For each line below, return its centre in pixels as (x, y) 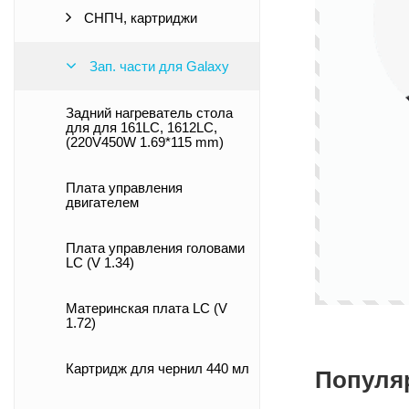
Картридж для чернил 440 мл (157, 369)
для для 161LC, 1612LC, (142, 128)
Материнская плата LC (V (147, 309)
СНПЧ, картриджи (139, 18)
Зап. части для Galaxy (157, 67)
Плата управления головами (155, 248)
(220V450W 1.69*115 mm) (145, 142)
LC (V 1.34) (100, 263)
